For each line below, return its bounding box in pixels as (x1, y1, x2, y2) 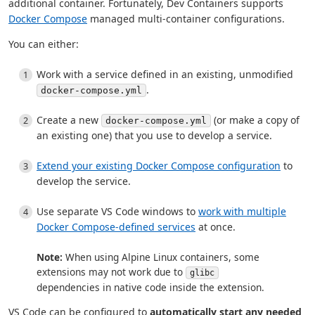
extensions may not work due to (37, 265, 186, 279)
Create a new (37, 113, 101, 127)
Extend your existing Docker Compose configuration (37, 159, 281, 173)
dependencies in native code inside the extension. (37, 281, 264, 295)
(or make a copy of (211, 113, 300, 127)
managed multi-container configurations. (87, 12, 285, 26)
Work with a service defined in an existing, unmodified (37, 67, 293, 82)
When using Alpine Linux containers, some (63, 250, 259, 264)
